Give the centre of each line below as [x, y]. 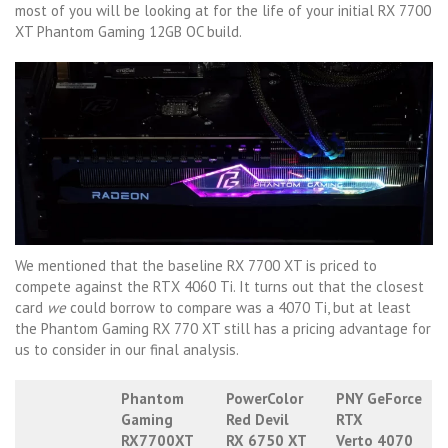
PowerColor [264, 398]
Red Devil [257, 419]
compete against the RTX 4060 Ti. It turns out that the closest [219, 286]
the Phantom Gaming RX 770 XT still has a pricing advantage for [223, 328]
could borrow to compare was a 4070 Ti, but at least [238, 307]
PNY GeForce [378, 398]
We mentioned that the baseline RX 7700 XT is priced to [196, 265]
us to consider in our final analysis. [127, 349]
